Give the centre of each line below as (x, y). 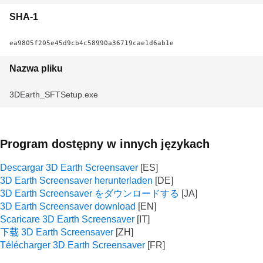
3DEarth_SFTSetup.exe (54, 95)
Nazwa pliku (36, 68)
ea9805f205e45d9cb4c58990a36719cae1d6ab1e (92, 43)
